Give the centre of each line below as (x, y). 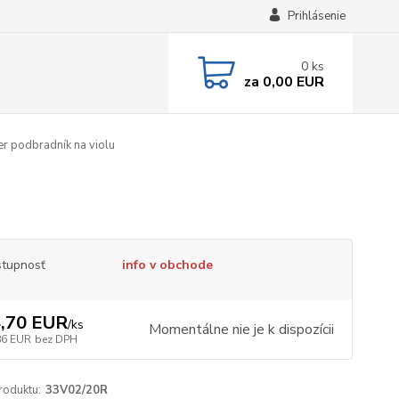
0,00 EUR (291, 81)
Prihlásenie (316, 16)
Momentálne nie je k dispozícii (241, 330)
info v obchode (167, 265)
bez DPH (56, 339)
